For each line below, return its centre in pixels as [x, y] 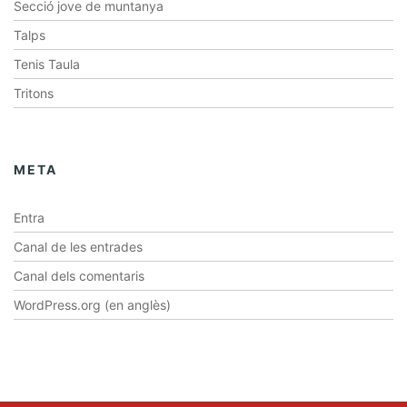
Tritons [34, 94]
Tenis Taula [47, 65]
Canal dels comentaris [79, 276]
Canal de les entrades [78, 247]
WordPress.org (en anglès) [92, 305]
